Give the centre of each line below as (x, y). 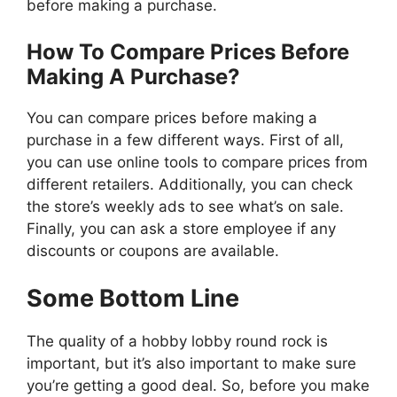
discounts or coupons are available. (153, 250)
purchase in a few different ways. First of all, (185, 140)
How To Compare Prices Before (188, 51)
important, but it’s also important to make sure (191, 364)
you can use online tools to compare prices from (197, 162)
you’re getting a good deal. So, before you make (198, 386)
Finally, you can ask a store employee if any (181, 228)
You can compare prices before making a (172, 117)
